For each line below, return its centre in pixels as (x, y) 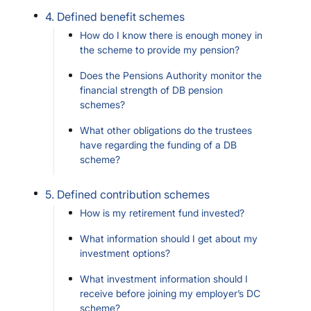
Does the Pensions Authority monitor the (171, 75)
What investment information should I (164, 279)
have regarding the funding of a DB (158, 145)
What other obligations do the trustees (166, 130)
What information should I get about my (169, 238)
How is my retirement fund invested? (162, 213)
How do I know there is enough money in (171, 35)
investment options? (125, 253)
